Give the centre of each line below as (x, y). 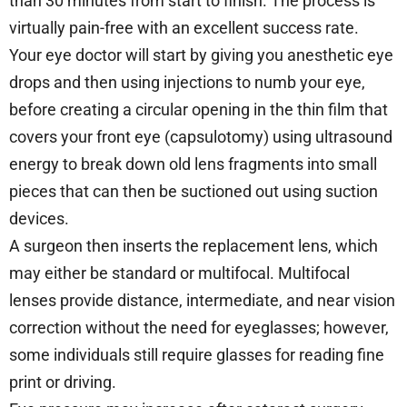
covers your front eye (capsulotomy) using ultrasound (201, 136)
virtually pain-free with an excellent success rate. (184, 27)
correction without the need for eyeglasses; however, (199, 327)
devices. (39, 218)
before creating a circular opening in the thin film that (199, 109)
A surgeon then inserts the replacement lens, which (194, 245)
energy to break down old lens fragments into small (193, 164)
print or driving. (63, 382)
